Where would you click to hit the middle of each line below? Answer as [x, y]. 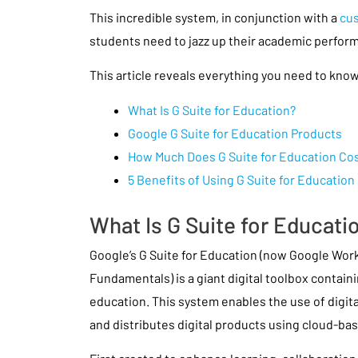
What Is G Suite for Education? [212, 109]
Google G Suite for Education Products [235, 133]
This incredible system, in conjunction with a [215, 17]
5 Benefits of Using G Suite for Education [241, 179]
